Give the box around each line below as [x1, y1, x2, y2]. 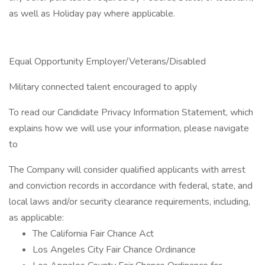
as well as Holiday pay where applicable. [9, 7, 175, 20]
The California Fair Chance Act [33, 227, 154, 240]
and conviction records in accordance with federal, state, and [9, 179, 253, 192]
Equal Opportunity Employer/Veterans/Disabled [9, 55, 206, 68]
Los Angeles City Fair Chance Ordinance [33, 243, 196, 256]
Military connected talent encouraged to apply [9, 80, 197, 93]
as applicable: [9, 211, 64, 224]
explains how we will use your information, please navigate [9, 122, 249, 135]
